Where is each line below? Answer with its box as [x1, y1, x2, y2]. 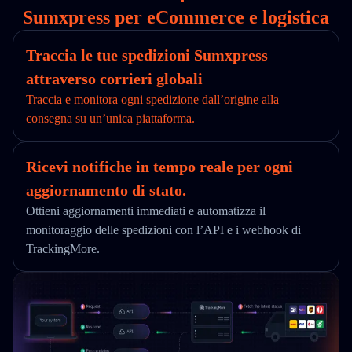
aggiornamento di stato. [26, 181, 186, 199]
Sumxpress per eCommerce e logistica [23, 7, 329, 27]
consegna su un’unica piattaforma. [26, 112, 195, 125]
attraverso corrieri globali [26, 70, 203, 87]
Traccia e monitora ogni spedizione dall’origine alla [26, 93, 279, 106]
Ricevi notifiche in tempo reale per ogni [26, 158, 293, 175]
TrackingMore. [26, 242, 100, 255]
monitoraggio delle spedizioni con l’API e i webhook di [26, 223, 301, 236]
